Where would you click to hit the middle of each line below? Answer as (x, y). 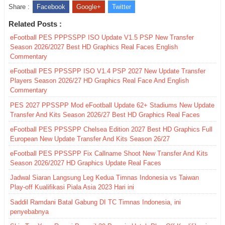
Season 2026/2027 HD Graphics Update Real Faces (86, 163)
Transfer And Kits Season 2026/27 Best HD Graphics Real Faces (105, 115)
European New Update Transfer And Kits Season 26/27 (90, 139)
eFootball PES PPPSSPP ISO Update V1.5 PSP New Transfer (102, 38)
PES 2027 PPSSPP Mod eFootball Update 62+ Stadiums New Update (112, 105)
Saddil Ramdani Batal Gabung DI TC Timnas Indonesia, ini (95, 202)
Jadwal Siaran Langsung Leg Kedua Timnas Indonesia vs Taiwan (104, 178)
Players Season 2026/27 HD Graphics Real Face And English (99, 81)
